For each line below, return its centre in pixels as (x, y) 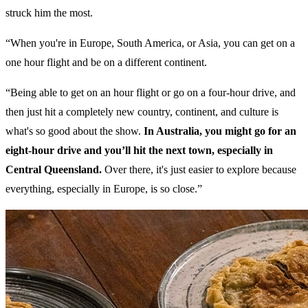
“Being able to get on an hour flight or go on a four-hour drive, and (151, 93)
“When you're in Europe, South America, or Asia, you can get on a (150, 43)
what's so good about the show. (75, 131)
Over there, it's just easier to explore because (199, 170)
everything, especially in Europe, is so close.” (104, 189)
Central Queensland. (54, 170)
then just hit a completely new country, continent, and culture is (142, 112)
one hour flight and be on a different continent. (108, 63)
